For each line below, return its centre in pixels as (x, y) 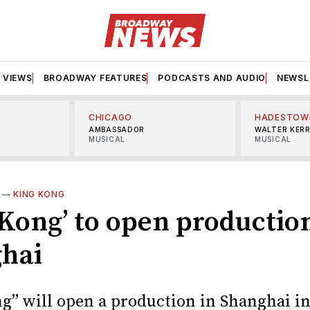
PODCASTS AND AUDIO (212, 77)
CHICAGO (110, 117)
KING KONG (39, 194)
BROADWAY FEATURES (95, 77)
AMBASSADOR (117, 129)
